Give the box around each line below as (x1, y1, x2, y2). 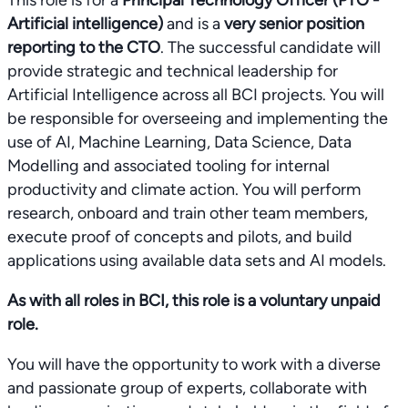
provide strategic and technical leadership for (7, 61, 338, 81)
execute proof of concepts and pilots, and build (7, 227, 352, 247)
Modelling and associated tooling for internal (7, 156, 330, 176)
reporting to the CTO (7, 37, 160, 57)
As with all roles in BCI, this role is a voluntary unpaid (7, 291, 381, 311)
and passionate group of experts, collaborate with (7, 378, 367, 398)
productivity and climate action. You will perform (7, 179, 361, 199)
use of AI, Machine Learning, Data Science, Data (7, 132, 352, 152)
